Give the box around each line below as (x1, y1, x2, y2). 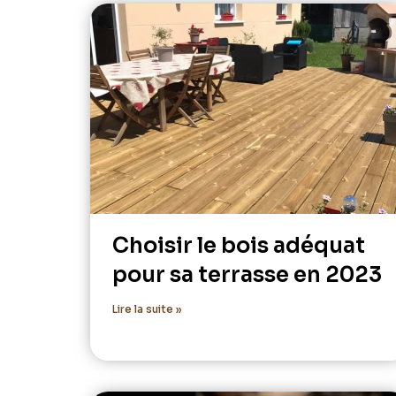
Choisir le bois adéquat (112, 232, 365, 259)
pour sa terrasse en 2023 (112, 261, 382, 288)
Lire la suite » (112, 301, 182, 316)
